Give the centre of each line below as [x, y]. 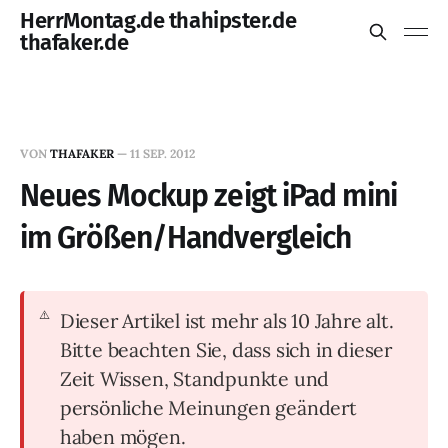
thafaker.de [74, 42]
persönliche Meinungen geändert [208, 407]
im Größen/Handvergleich [186, 238]
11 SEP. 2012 [162, 153]
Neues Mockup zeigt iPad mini [208, 196]
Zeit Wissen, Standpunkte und [194, 378]
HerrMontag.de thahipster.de [158, 20]
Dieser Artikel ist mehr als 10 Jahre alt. [226, 320]
